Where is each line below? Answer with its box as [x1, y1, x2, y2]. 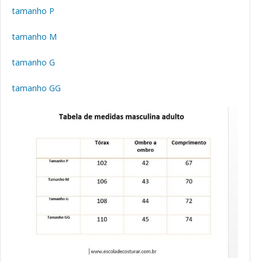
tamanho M [12, 31, 57, 43]
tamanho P [12, 5, 54, 17]
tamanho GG [12, 82, 61, 94]
